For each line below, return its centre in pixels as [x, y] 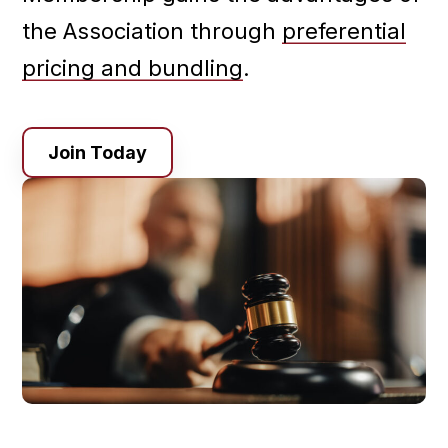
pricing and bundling [133, 67]
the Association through [152, 30]
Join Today [98, 152]
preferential [344, 30]
